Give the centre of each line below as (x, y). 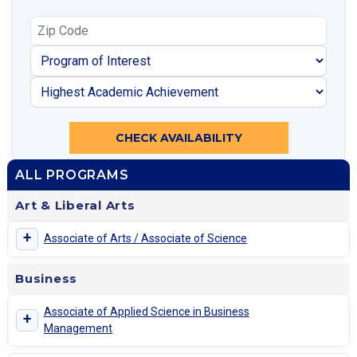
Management (78, 328)
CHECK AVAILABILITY (178, 137)
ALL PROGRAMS (72, 175)
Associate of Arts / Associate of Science (145, 239)
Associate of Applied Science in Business (147, 311)
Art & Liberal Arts (75, 205)
